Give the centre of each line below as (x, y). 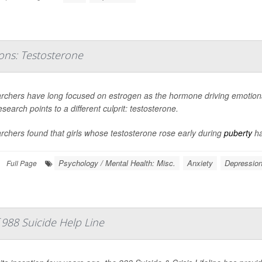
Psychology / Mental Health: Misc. (117, 163)
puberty (238, 133)
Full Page (22, 163)
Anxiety (200, 163)
